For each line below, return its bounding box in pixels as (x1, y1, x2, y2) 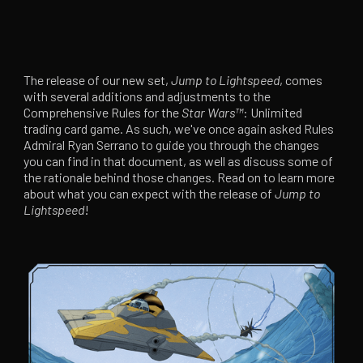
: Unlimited (243, 105, 303, 120)
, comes (280, 72, 323, 88)
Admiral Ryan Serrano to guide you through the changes (23, 137, 320, 152)
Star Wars (181, 105, 236, 120)
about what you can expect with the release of (23, 186, 275, 201)
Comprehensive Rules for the (23, 105, 182, 120)
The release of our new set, (23, 72, 172, 88)
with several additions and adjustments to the (23, 88, 271, 104)
